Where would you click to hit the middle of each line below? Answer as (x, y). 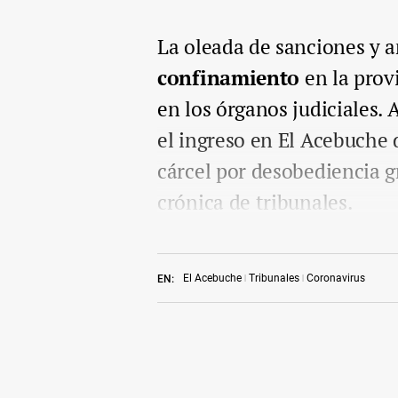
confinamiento (229, 77)
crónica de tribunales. (255, 202)
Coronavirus (336, 278)
